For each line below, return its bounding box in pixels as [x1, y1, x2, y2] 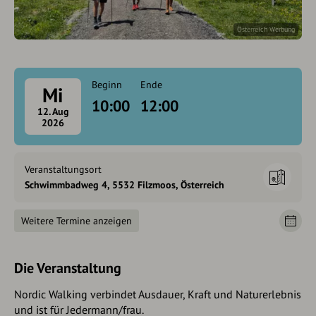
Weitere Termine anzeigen [21, 214, 132, 227]
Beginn [92, 78, 122, 91]
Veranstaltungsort [25, 162, 102, 176]
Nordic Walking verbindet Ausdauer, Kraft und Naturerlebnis [14, 286, 301, 301]
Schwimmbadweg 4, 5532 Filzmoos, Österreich [25, 178, 224, 191]
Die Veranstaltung [14, 258, 121, 277]
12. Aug [37, 104, 69, 118]
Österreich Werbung [237, 24, 295, 34]
